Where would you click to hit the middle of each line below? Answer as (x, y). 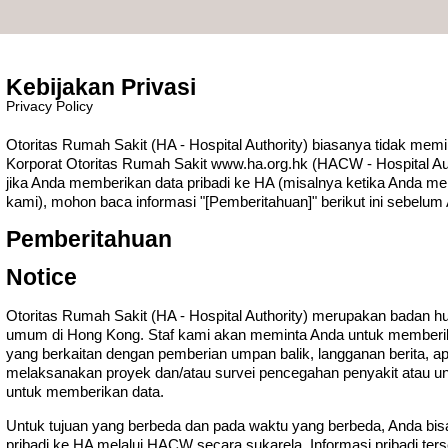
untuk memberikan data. (85, 391)
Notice (41, 276)
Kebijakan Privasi (101, 86)
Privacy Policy (49, 106)
